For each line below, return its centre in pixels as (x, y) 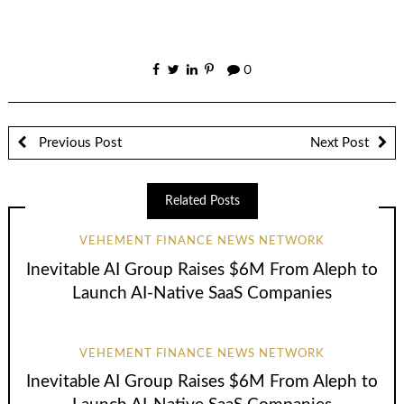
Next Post (340, 142)
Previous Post (78, 142)
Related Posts (202, 201)
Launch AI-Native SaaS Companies (202, 293)
